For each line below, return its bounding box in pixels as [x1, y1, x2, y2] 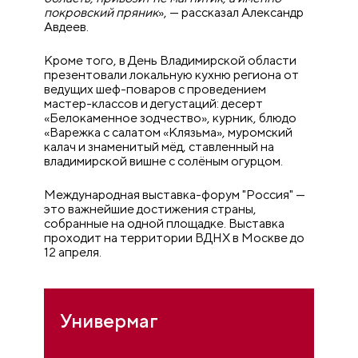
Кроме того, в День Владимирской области [44, 53, 297, 69]
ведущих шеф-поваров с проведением [44, 82, 267, 97]
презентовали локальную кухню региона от [44, 67, 300, 83]
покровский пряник [44, 5, 159, 21]
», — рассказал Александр [158, 5, 304, 21]
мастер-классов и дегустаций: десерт [44, 96, 264, 112]
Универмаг [60, 309, 159, 332]
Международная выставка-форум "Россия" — [44, 187, 306, 203]
